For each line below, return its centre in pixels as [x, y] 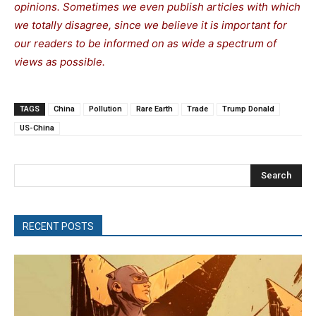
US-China [37, 128]
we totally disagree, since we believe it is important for [151, 25]
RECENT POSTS [58, 227]
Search [276, 175]
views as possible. [60, 62]
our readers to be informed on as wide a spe [124, 44]
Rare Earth [154, 109]
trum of [259, 44]
